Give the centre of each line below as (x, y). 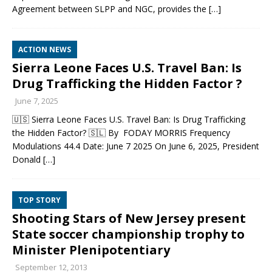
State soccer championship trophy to (128, 234)
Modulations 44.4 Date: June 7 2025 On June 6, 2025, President (136, 146)
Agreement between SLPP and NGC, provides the (110, 9)
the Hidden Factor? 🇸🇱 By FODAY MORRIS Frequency (121, 133)
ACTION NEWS (45, 49)
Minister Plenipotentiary (91, 250)
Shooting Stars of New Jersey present (129, 218)
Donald (28, 159)
